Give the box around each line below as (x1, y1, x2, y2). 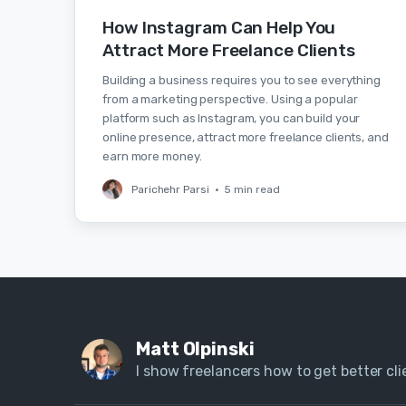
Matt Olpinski (136, 338, 255, 360)
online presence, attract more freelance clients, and (102, 130, 389, 144)
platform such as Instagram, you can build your (102, 111, 361, 125)
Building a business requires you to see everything (102, 73, 381, 87)
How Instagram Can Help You (102, 17, 336, 38)
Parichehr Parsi (131, 183, 209, 196)
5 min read (224, 183, 280, 196)
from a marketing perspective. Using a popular (102, 92, 358, 106)
